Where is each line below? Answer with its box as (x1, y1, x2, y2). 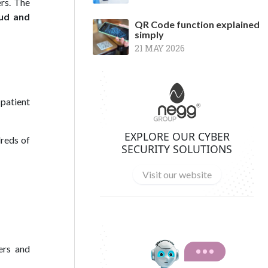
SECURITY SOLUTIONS (121, 141, 232, 156)
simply (135, 29, 164, 40)
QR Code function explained (135, 19, 260, 30)
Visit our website (142, 168, 212, 180)
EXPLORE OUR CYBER (124, 129, 230, 144)
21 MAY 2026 (135, 42, 185, 54)
